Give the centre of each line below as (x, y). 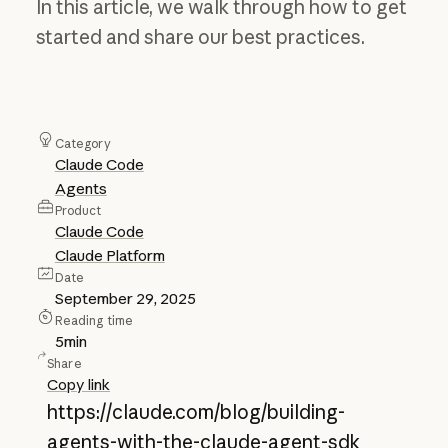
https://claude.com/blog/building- (196, 412)
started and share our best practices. (200, 37)
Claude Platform (109, 256)
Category (82, 144)
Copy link (79, 385)
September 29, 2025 (125, 299)
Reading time (94, 321)
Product (78, 211)
